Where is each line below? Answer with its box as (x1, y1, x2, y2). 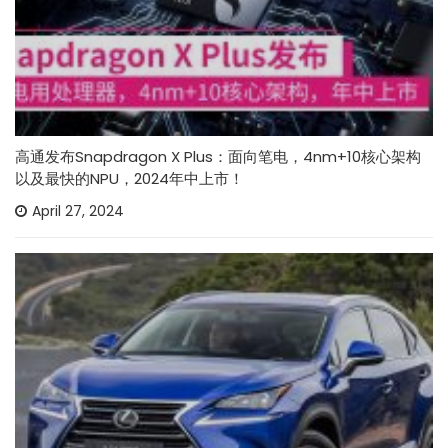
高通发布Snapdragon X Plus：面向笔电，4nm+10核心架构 (15, 145, 421, 167)
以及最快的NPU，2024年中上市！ (15, 167, 244, 189)
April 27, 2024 (32, 200, 124, 221)
